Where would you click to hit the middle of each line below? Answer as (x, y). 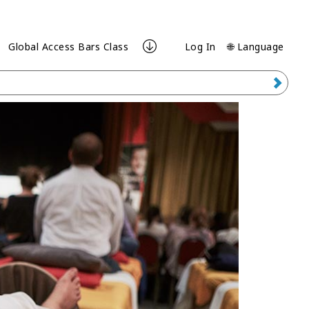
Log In (200, 47)
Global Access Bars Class (69, 47)
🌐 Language (256, 47)
